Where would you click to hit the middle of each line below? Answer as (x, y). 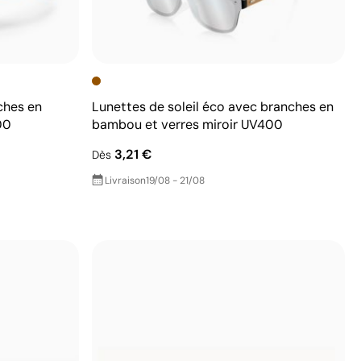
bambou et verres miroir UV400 (187, 124)
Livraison (125, 180)
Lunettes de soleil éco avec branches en (213, 106)
